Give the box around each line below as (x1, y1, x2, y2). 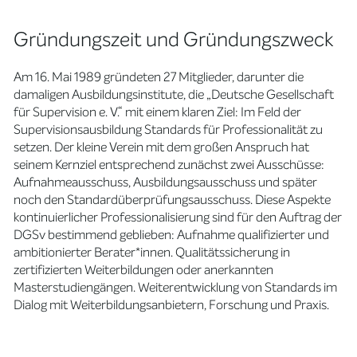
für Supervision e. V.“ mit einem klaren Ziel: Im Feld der (14, 104, 302, 120)
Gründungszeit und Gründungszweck (14, 26, 334, 53)
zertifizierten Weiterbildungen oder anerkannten (14, 261, 274, 278)
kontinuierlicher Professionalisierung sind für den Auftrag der (14, 209, 343, 226)
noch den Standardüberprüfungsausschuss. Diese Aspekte (14, 191, 331, 208)
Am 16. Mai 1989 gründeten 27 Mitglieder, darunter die (14, 69, 304, 85)
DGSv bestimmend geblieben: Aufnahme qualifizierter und (14, 226, 330, 243)
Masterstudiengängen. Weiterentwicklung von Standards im (14, 279, 338, 296)
